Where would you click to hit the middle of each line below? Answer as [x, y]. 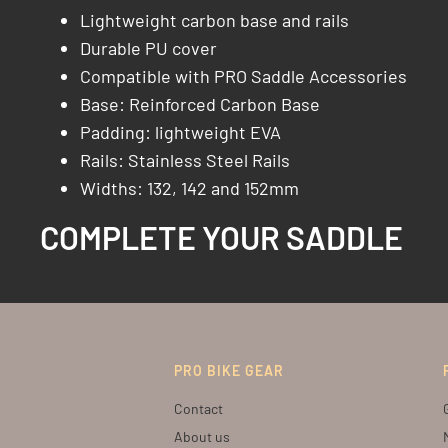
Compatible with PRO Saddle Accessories [243, 75]
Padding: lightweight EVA [180, 131]
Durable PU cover [148, 47]
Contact [198, 408]
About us [202, 436]
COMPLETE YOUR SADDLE [221, 236]
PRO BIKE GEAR [229, 370]
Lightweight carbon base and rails [214, 19]
